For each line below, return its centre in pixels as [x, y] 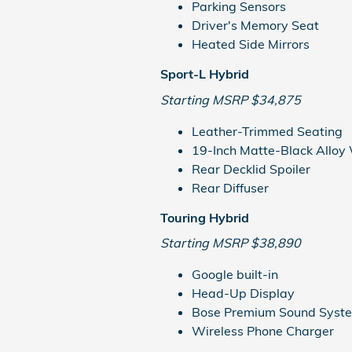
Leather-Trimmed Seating [267, 131]
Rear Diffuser [230, 187]
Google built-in [235, 274]
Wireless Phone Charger [263, 331]
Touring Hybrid [205, 217]
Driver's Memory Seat [255, 25]
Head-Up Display [243, 293]
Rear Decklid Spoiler [251, 169]
